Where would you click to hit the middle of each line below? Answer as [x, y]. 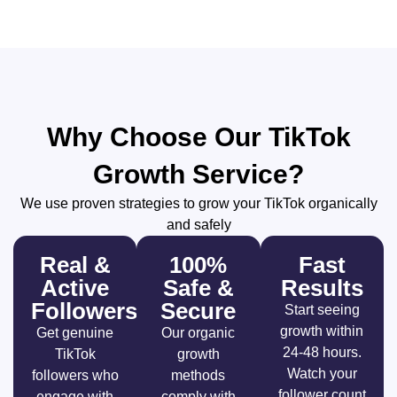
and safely [198, 224]
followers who [75, 375]
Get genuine [75, 332]
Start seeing [322, 309]
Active [75, 288]
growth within [322, 331]
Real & [75, 265]
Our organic [198, 332]
